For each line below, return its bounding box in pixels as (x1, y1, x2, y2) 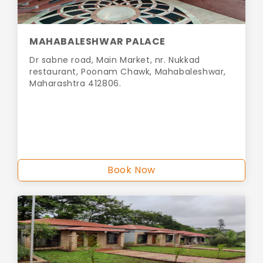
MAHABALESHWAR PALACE (29, 35, 166, 49)
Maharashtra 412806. (29, 77, 122, 90)
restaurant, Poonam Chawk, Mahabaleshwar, (29, 66, 227, 78)
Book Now (107, 163, 156, 177)
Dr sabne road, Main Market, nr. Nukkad (29, 54, 200, 66)
